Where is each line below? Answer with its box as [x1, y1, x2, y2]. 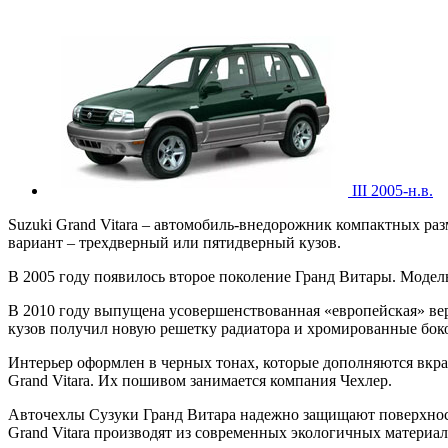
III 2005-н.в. [352, 181, 433, 199]
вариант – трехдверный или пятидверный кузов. [8, 233, 341, 251]
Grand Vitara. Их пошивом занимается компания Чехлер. [8, 371, 392, 389]
